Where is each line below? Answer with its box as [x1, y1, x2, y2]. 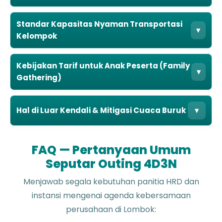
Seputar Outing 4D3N [45, 155, 177, 172]
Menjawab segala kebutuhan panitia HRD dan [23, 175, 199, 187]
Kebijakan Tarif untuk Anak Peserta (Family [16, 60, 190, 71]
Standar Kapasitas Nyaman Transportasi [16, 18, 182, 29]
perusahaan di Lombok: [66, 203, 156, 215]
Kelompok [16, 30, 57, 41]
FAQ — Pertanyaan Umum [31, 141, 191, 158]
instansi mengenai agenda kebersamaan [31, 189, 191, 201]
